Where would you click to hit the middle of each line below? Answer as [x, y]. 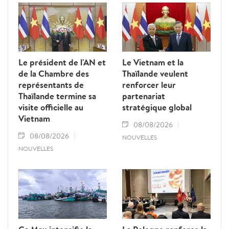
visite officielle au [51, 107]
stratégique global [157, 107]
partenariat [144, 96]
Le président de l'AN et [62, 62]
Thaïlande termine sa [57, 96]
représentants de [51, 85]
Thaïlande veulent [155, 74]
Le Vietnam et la [153, 62]
